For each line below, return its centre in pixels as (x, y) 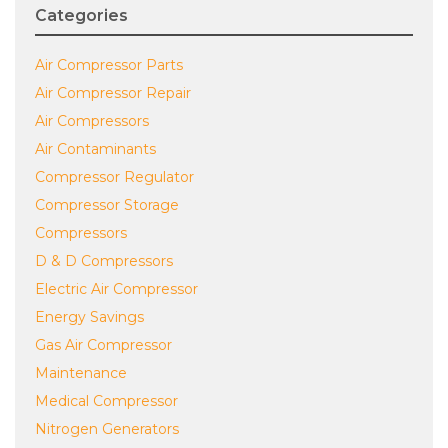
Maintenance (81, 373)
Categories (81, 15)
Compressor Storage (107, 205)
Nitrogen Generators (107, 429)
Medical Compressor (106, 401)
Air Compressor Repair (113, 93)
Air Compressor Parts (109, 65)
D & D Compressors (104, 261)
